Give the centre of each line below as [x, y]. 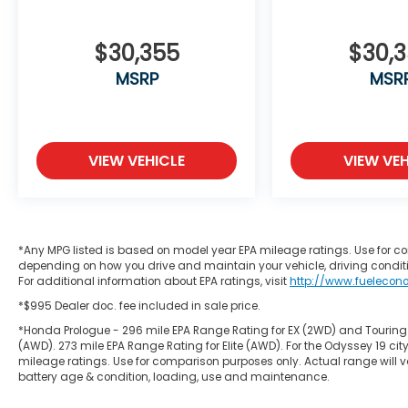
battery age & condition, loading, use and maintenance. [174, 377]
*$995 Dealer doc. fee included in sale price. [139, 306]
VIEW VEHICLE [137, 161]
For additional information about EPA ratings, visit [154, 282]
